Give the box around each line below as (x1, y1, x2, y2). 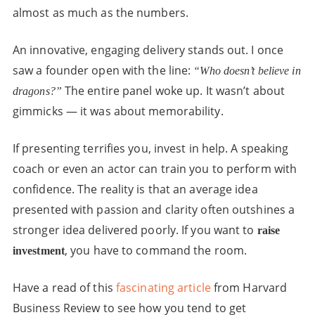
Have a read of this (12, 280, 116, 295)
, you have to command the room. (64, 243, 247, 258)
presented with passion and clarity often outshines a (12, 202, 295, 217)
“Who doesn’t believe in (193, 65, 301, 77)
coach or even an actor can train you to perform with (12, 161, 297, 176)
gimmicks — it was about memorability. (12, 103, 224, 119)
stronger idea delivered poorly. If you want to (12, 222, 257, 238)
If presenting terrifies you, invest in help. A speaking (12, 141, 289, 156)
